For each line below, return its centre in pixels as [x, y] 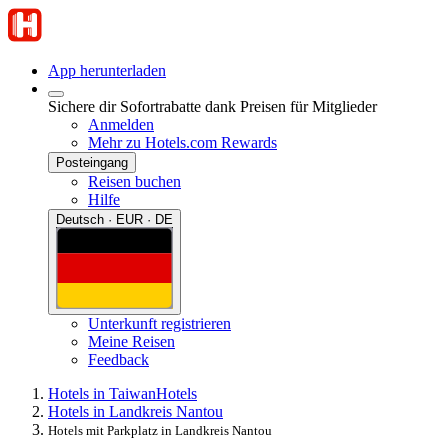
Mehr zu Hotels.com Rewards [182, 142]
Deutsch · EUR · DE [114, 219]
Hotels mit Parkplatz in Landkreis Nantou [160, 430]
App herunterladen [107, 70]
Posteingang [92, 162]
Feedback [118, 359]
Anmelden [121, 124]
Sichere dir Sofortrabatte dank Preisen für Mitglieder [212, 106]
